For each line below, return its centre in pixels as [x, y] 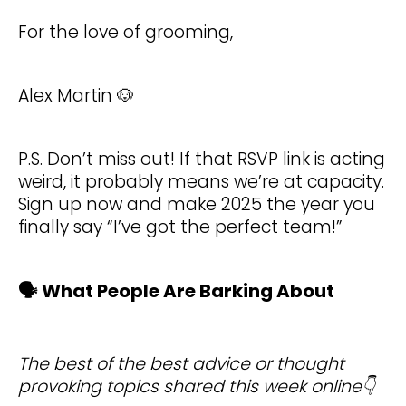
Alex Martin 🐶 [76, 96]
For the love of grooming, [126, 33]
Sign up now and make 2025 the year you [197, 205]
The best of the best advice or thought [181, 364]
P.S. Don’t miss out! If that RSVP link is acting [202, 159]
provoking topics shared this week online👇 [197, 387]
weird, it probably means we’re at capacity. [201, 182]
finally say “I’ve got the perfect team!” [180, 227]
